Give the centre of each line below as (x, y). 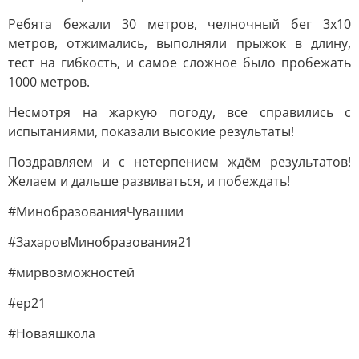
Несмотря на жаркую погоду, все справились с (179, 112)
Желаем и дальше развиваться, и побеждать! (149, 181)
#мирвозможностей (71, 272)
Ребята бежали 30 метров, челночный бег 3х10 (179, 24)
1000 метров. (49, 82)
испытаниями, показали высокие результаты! (151, 131)
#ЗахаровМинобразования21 (100, 242)
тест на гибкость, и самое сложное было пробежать (179, 63)
